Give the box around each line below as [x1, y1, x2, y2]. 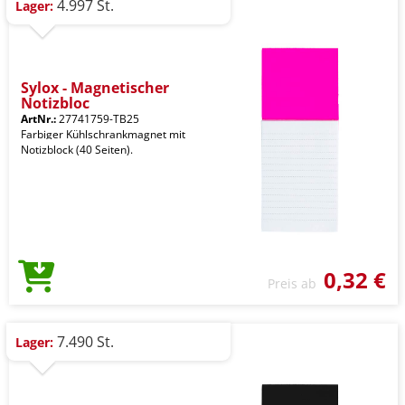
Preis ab [268, 275, 324, 292]
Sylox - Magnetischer [21, 78, 169, 98]
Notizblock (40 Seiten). [21, 142, 133, 157]
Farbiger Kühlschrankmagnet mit [21, 127, 185, 142]
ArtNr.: [21, 111, 56, 127]
